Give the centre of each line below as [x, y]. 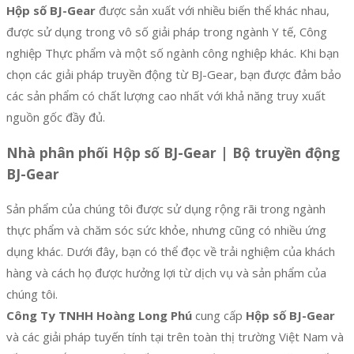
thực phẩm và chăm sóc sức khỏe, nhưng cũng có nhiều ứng [166, 230]
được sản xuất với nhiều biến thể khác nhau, [213, 11]
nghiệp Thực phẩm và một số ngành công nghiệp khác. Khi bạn [173, 53]
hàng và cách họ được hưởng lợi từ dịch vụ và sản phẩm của [166, 273]
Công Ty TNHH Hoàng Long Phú [99, 316]
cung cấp [219, 316]
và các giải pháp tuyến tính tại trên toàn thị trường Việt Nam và [175, 337]
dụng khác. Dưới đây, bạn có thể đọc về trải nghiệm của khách [171, 252]
